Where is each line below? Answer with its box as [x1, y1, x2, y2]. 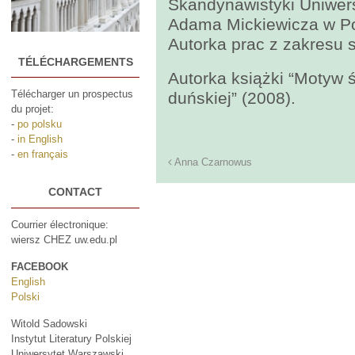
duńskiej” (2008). [168, 88, 296, 107]
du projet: [11, 103, 54, 116]
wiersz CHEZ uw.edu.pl [11, 233, 117, 246]
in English [17, 133, 63, 146]
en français [17, 148, 68, 161]
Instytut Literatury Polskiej [11, 332, 132, 345]
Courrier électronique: [11, 218, 109, 231]
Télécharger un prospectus [11, 88, 133, 101]
